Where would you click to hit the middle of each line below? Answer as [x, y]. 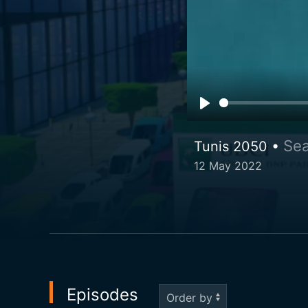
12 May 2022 [228, 165]
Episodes [102, 294]
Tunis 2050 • [239, 146]
